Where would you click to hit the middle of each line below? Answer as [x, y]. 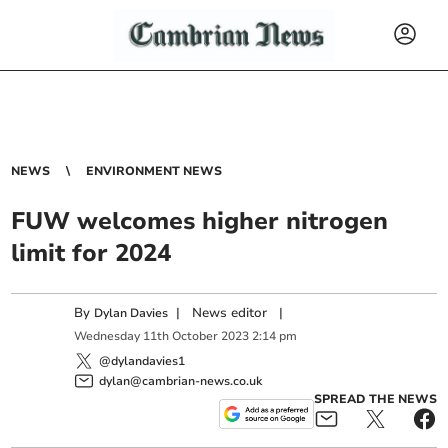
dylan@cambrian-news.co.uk [181, 380]
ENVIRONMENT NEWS [154, 171]
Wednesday [107, 336]
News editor [230, 313]
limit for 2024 [91, 253]
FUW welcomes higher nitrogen [200, 221]
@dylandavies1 [142, 360]
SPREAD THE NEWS [375, 398]
